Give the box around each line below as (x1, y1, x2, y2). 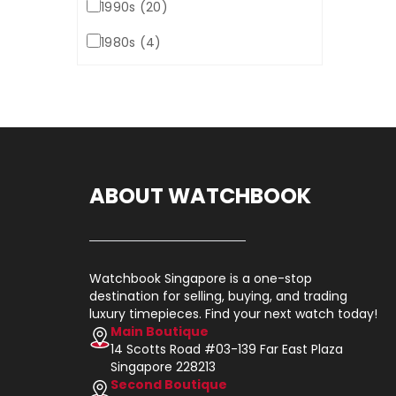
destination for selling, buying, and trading (89, 287, 347, 305)
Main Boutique (110, 323, 209, 340)
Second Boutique (110, 376, 227, 393)
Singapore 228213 (110, 358, 216, 376)
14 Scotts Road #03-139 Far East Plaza (110, 340, 343, 358)
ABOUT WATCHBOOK (89, 181, 311, 210)
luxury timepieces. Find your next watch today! (89, 305, 377, 323)
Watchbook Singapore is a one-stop (89, 270, 312, 287)
